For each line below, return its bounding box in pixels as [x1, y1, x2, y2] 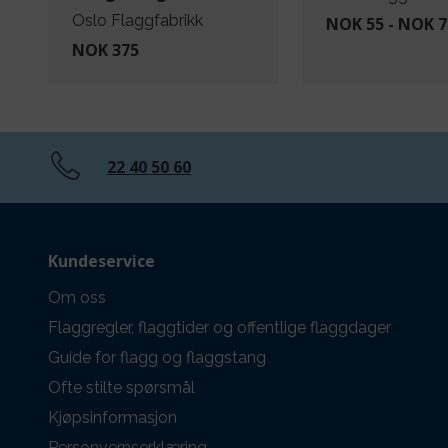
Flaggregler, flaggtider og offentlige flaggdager [48, 317, 391, 337]
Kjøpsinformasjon [48, 407, 177, 427]
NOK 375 [72, 38, 139, 61]
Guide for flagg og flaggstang [48, 347, 266, 367]
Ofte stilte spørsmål [48, 377, 195, 397]
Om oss [48, 287, 106, 307]
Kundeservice [48, 249, 155, 272]
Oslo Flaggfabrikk [72, 10, 203, 30]
